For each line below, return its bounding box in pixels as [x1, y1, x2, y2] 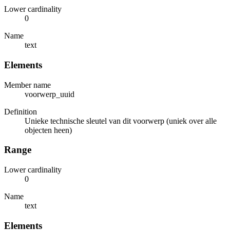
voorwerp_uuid [25, 89, 74, 99]
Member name [4, 80, 51, 89]
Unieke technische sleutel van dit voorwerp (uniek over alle [25, 116, 217, 125]
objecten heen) [25, 125, 72, 135]
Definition [4, 107, 37, 116]
